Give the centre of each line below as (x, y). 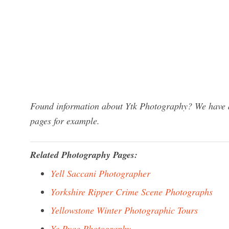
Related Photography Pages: (84, 155)
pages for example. (65, 121)
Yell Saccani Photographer (100, 173)
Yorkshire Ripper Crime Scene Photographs (132, 192)
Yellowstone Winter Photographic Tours (124, 210)
